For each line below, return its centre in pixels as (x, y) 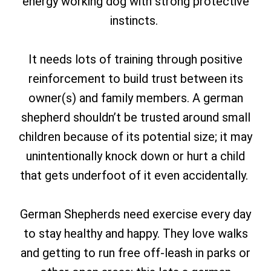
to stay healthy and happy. (93, 233)
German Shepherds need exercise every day (135, 214)
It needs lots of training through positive (135, 59)
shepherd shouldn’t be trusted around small (135, 117)
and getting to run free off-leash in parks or (135, 253)
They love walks (205, 233)
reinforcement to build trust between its (135, 79)
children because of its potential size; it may (135, 137)
